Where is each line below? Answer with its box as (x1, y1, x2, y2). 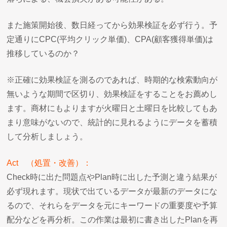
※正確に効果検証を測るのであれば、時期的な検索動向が (7, 75, 218, 84)
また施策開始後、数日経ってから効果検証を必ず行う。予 (7, 20, 218, 29)
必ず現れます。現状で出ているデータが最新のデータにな (7, 186, 218, 196)
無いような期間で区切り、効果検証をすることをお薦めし (7, 89, 218, 98)
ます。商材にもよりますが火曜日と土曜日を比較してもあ (7, 103, 218, 112)
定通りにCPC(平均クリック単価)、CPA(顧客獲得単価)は (7, 34, 214, 44)
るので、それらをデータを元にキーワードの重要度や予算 (7, 201, 218, 210)
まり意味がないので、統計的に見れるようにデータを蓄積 (7, 118, 218, 127)
